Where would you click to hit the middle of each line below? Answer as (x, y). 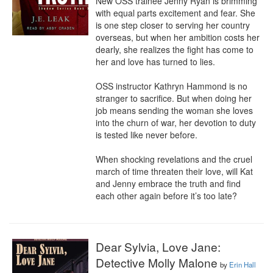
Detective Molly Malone (157, 262)
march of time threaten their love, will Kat (174, 171)
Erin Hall (243, 264)
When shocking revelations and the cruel (174, 159)
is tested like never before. (148, 135)
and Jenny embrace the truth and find (168, 183)
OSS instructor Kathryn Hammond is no (172, 86)
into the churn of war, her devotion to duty (176, 122)
